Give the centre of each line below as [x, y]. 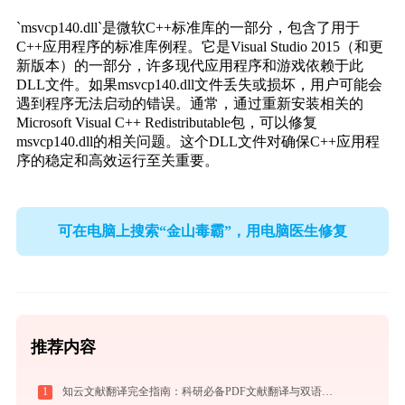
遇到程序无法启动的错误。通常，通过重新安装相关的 [189, 104]
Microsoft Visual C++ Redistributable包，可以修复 [166, 123]
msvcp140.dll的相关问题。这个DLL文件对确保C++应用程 [198, 142]
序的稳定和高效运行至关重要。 [117, 161]
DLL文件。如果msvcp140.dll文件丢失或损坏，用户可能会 [199, 85]
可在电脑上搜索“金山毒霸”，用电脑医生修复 [202, 231]
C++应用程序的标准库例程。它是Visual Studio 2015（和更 [199, 47]
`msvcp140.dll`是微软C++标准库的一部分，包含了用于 [188, 28]
